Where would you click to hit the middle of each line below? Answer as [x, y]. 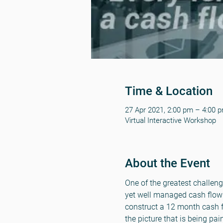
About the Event [167, 163]
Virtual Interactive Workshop [170, 120]
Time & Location [168, 91]
